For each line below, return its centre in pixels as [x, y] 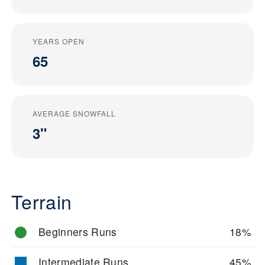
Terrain [42, 201]
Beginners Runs [78, 231]
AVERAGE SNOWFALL [74, 113]
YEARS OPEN [59, 41]
